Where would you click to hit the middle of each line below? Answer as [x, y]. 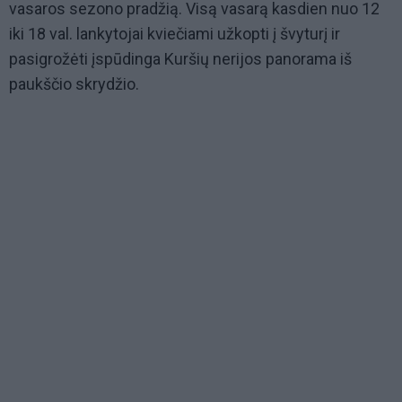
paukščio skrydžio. [74, 83]
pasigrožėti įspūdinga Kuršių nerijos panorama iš [180, 58]
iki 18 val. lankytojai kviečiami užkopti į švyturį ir [175, 33]
